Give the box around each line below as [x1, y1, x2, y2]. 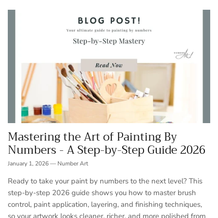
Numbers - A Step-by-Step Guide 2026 [8, 141, 205, 160]
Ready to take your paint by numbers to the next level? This [8, 176, 202, 186]
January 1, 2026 [8, 160, 49, 168]
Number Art [57, 160, 88, 168]
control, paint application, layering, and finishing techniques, [8, 200, 202, 210]
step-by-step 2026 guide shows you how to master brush [8, 188, 196, 198]
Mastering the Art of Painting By [8, 127, 177, 147]
